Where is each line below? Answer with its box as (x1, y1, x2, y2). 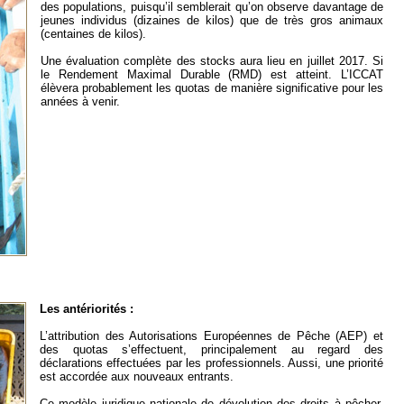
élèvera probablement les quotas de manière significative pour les (41, 81, 383, 96)
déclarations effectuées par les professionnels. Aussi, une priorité (40, 356, 383, 371)
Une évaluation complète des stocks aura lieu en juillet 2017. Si (41, 54, 383, 69)
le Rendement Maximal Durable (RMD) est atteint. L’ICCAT (41, 68, 383, 82)
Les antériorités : (40, 302, 133, 317)
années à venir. (41, 95, 120, 109)
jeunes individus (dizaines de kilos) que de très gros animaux (41, 14, 383, 28)
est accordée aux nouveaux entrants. (40, 370, 234, 384)
